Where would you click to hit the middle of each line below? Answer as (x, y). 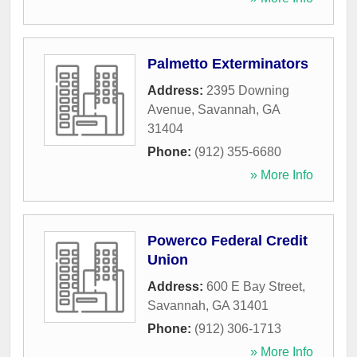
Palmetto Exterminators (228, 64)
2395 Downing (248, 91)
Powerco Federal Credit (228, 241)
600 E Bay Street (254, 287)
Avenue (169, 110)
